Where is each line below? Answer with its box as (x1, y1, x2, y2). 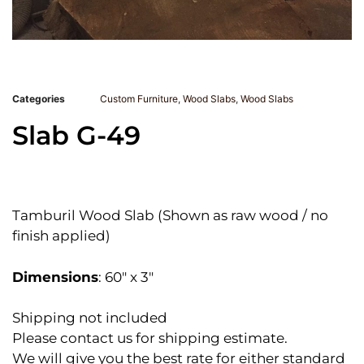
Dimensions (12, 268, 98, 285)
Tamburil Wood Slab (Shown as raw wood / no (12, 207, 328, 224)
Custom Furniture (100, 93, 178, 106)
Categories (12, 93, 65, 106)
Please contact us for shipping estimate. (12, 330, 288, 347)
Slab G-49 (12, 119, 141, 152)
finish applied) (12, 227, 110, 245)
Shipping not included (12, 310, 167, 327)
